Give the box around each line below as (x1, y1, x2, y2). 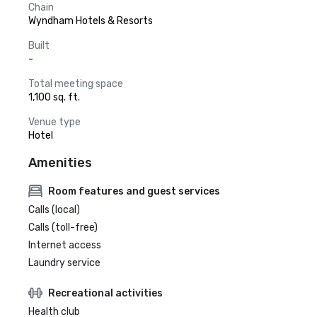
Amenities (28, 155, 92, 171)
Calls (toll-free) (28, 221, 98, 234)
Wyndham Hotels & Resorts (28, 15, 153, 27)
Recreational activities (48, 287, 163, 299)
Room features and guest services (48, 185, 220, 197)
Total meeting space (28, 78, 123, 90)
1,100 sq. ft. (28, 91, 80, 103)
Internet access (28, 239, 101, 251)
